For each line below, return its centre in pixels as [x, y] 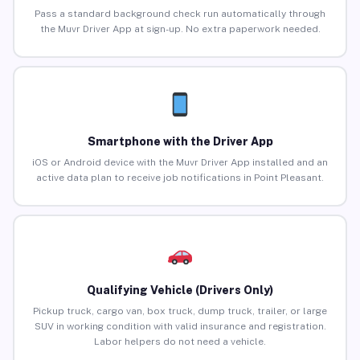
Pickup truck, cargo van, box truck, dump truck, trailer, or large [180, 311]
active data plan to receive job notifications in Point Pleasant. [180, 178]
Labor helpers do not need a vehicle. [180, 342]
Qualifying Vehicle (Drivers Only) [180, 290]
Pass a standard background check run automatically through [180, 14]
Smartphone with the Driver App [180, 142]
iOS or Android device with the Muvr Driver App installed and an [180, 163]
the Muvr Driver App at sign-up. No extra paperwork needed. [180, 29]
